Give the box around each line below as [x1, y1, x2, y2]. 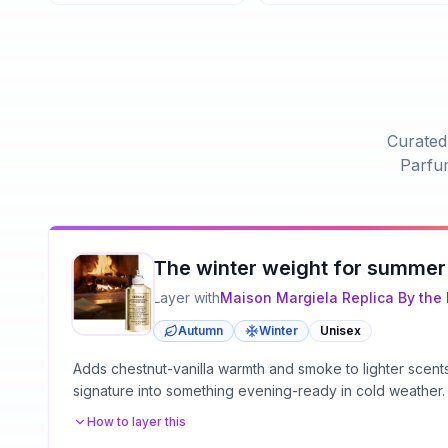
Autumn [178, 322, 223, 338]
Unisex [320, 322, 361, 338]
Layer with [153, 288, 220, 306]
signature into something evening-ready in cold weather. [73, 381, 445, 399]
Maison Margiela [220, 288, 338, 306]
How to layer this [87, 413, 186, 429]
